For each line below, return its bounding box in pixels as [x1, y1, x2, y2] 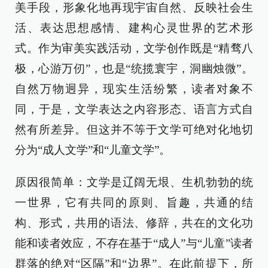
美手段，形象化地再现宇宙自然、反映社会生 [15, 1, 253, 14]
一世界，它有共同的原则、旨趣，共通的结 [15, 196, 253, 209]
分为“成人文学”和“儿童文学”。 [15, 144, 170, 157]
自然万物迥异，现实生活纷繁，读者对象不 [15, 83, 253, 96]
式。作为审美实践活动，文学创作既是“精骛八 [15, 42, 253, 55]
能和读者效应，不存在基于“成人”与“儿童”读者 [15, 237, 253, 250]
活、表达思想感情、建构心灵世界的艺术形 [15, 22, 253, 35]
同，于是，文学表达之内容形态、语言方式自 [15, 103, 253, 116]
